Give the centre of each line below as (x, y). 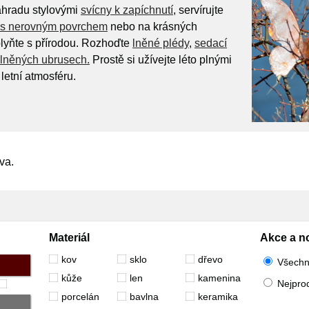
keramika (218, 297)
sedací (211, 43)
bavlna (144, 297)
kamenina (219, 278)
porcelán (80, 297)
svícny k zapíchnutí (127, 10)
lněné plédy (161, 43)
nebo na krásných (152, 27)
